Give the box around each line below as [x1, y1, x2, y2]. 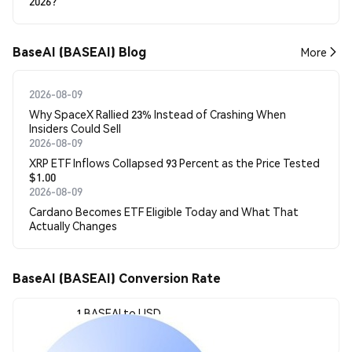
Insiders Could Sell [29, 121, 121, 135]
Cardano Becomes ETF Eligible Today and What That [29, 204, 299, 218]
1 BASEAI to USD [76, 305, 161, 320]
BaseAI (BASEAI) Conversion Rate [13, 269, 221, 286]
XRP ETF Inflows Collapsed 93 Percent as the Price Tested [29, 156, 320, 170]
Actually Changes [29, 218, 117, 233]
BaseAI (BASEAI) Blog [13, 43, 146, 60]
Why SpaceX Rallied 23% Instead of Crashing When [29, 107, 286, 121]
